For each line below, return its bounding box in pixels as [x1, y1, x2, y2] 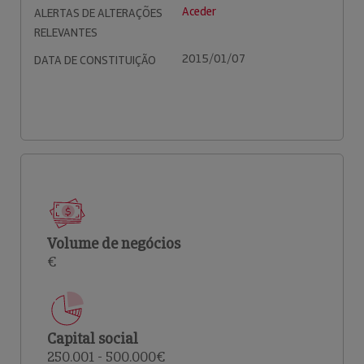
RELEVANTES [34, 25, 97, 40]
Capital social [47, 329, 138, 348]
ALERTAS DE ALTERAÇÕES [34, 6, 162, 20]
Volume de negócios [47, 234, 180, 253]
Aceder [182, 4, 216, 19]
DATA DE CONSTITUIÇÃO [34, 53, 156, 67]
